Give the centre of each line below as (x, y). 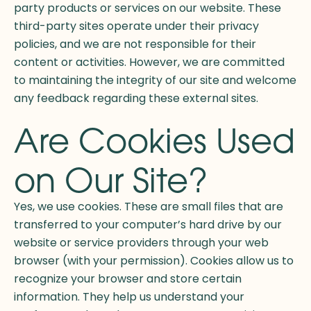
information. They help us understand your (129, 297)
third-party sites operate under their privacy (136, 26)
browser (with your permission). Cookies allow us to (154, 261)
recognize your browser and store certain (128, 279)
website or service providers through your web (141, 243)
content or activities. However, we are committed (149, 62)
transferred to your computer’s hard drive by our (148, 225)
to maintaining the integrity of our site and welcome (155, 81)
